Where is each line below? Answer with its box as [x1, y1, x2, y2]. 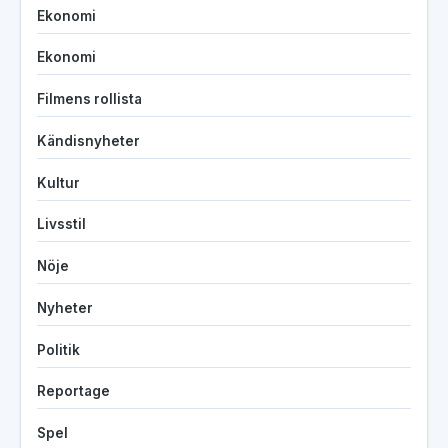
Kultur [37, 174, 80, 191]
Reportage [37, 383, 110, 400]
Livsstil [37, 216, 86, 233]
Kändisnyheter [37, 132, 140, 149]
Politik [37, 341, 80, 358]
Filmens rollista [37, 91, 142, 108]
